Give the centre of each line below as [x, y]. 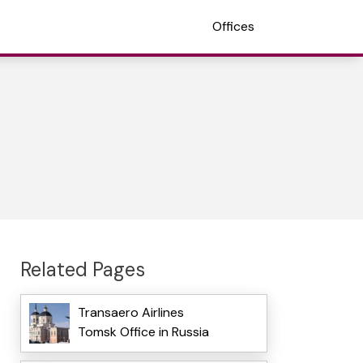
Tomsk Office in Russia [143, 332]
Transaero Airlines [130, 313]
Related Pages [82, 269]
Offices [233, 26]
